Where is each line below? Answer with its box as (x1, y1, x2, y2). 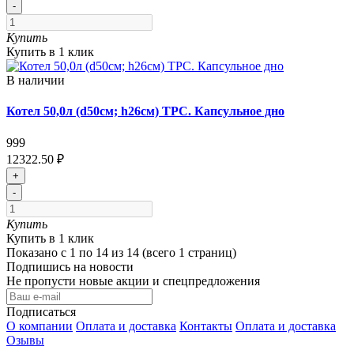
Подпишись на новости (6, 259, 134, 273)
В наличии (6, 73, 65, 88)
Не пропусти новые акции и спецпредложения (6, 273, 260, 288)
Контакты (179, 318, 232, 333)
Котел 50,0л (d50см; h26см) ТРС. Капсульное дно (6, 104, 284, 119)
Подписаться (6, 304, 76, 318)
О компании (6, 318, 73, 333)
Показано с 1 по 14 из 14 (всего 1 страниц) (6, 245, 236, 259)
